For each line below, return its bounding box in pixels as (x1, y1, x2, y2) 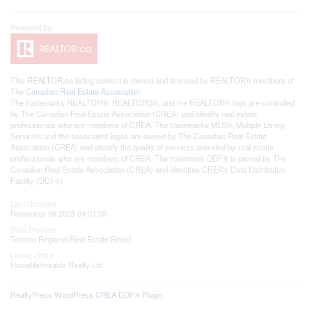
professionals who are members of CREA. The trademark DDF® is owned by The (10, 152, 286, 164)
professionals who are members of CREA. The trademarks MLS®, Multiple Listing (10, 118, 285, 130)
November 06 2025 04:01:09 (10, 207, 107, 219)
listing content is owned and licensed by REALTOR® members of (73, 74, 294, 86)
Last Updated (10, 197, 56, 209)
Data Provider (10, 223, 57, 235)
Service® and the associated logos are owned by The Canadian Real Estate (10, 130, 267, 141)
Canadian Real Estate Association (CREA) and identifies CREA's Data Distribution (10, 163, 286, 175)
